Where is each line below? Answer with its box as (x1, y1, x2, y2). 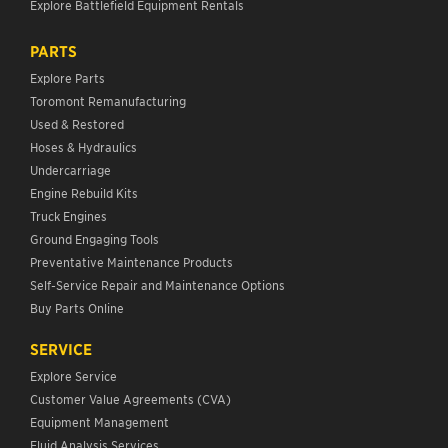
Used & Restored (30, 115, 124, 131)
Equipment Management (30, 413, 169, 429)
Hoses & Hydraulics (30, 138, 137, 154)
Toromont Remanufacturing (30, 92, 186, 108)
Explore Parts (30, 69, 105, 85)
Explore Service (30, 367, 117, 383)
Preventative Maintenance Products (30, 253, 233, 269)
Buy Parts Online (30, 299, 124, 315)
